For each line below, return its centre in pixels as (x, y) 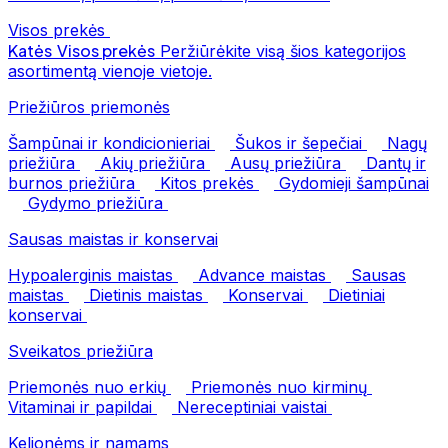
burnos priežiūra (71, 183)
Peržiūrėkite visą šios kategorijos (283, 51)
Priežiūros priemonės (89, 107)
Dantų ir (396, 163)
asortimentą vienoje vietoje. (110, 71)
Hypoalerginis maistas (90, 275)
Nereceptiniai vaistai (252, 407)
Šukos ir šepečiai (298, 143)
